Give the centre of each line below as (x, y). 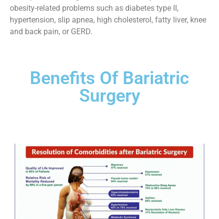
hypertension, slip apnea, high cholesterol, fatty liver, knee (108, 20)
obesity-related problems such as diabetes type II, (94, 8)
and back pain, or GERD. (51, 32)
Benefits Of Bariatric (109, 78)
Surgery (109, 96)
